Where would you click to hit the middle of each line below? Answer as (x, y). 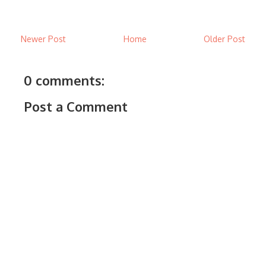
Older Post (224, 39)
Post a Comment (76, 106)
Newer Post (43, 39)
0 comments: (64, 80)
